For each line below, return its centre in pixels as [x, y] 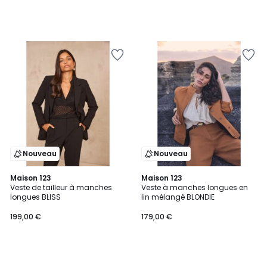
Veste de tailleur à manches [61, 187]
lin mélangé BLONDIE [178, 197]
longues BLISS [35, 197]
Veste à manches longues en [195, 187]
